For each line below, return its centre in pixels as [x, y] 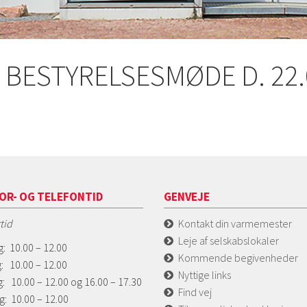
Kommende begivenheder [238, 257]
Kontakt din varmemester [235, 223]
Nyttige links [205, 274]
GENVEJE [187, 196]
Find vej [195, 292]
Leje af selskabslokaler [229, 240]
